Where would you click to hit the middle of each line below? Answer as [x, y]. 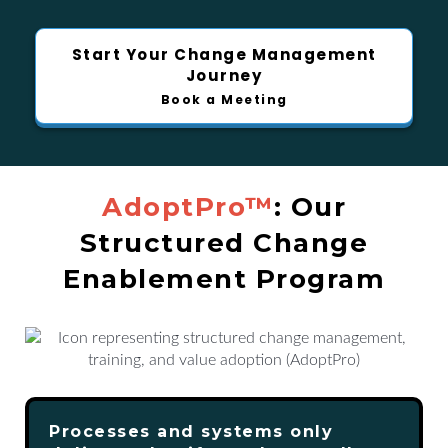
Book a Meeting [224, 99]
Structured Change [224, 243]
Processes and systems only [191, 431]
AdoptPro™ [188, 207]
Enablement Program [224, 279]
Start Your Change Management [224, 54]
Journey [224, 75]
